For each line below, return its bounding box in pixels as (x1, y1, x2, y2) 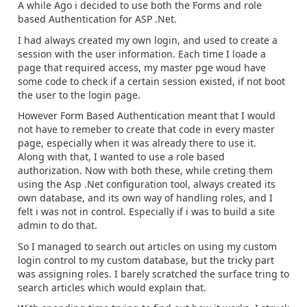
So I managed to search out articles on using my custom (18, 239, 277, 253)
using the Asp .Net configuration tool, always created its (18, 177, 275, 191)
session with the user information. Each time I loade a (18, 47, 266, 60)
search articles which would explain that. (18, 280, 206, 294)
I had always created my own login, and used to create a (18, 33, 278, 47)
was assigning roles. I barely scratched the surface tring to (18, 267, 289, 280)
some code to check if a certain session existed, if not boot (18, 74, 285, 88)
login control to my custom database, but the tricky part (18, 253, 274, 267)
